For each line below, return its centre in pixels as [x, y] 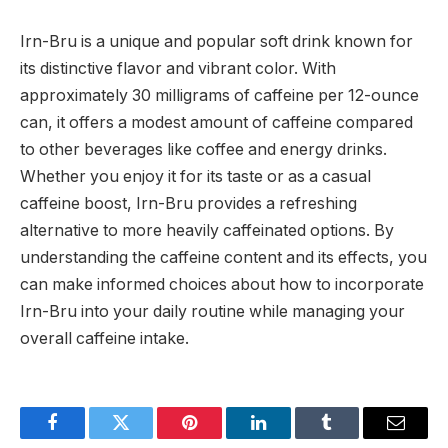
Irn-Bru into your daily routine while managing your [212, 311]
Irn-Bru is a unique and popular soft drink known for [216, 41]
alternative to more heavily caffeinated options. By [207, 230]
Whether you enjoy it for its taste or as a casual [195, 176]
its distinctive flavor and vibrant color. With [178, 68]
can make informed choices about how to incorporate [222, 284]
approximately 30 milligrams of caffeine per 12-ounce [219, 95]
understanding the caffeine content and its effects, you [223, 257]
